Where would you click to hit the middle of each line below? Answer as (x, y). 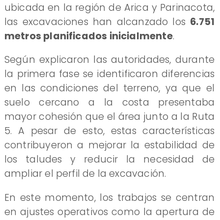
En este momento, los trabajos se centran (110, 197)
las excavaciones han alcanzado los (97, 22)
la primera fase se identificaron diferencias (110, 74)
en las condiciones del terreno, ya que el (110, 88)
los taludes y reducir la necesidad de (110, 160)
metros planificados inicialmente (88, 36)
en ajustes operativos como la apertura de (110, 212)
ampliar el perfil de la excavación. (85, 174)
